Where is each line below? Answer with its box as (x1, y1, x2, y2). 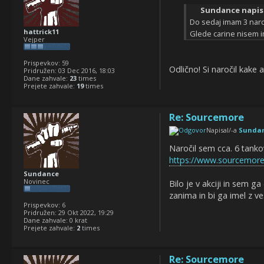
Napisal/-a (206, 126, 239, 135)
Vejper (24, 35, 45, 44)
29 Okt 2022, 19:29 (57, 208, 114, 217)
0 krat (68, 216, 87, 225)
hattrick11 (24, 27, 59, 37)
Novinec (24, 177, 49, 186)
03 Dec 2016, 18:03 (57, 66, 115, 75)
